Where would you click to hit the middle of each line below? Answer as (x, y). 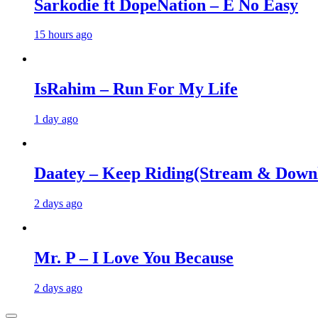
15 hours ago (63, 35)
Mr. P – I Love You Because (134, 257)
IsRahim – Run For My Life (136, 89)
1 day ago (56, 119)
